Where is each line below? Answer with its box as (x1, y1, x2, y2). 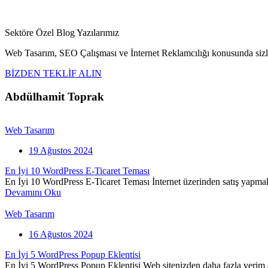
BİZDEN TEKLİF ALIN (5, 68, 102, 78)
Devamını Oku (5, 187, 61, 198)
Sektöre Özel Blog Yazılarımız (5, 28, 119, 38)
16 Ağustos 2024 (29, 229, 93, 240)
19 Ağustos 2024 (29, 145, 93, 156)
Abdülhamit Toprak (5, 90, 104, 103)
